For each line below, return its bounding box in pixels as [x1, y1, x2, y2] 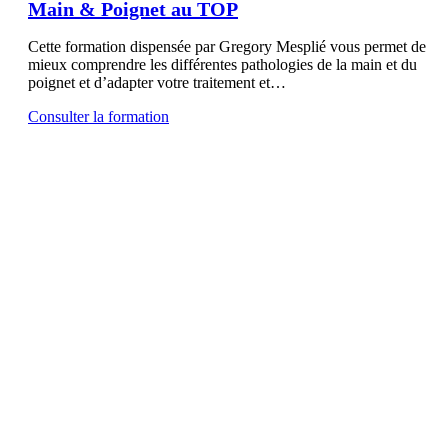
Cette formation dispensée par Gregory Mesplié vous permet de [28, 37, 426, 55]
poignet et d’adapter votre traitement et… [28, 73, 286, 91]
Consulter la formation [28, 107, 169, 125]
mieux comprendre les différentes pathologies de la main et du [28, 55, 417, 73]
